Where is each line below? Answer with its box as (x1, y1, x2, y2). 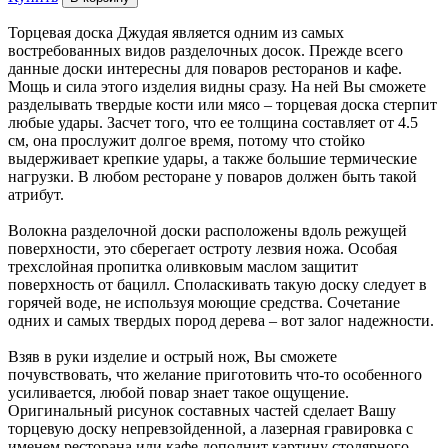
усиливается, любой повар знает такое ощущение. (8, 383, 349, 401)
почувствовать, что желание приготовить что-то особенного (8, 365, 422, 383)
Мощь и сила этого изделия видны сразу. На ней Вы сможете (8, 77, 426, 95)
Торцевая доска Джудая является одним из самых (8, 23, 344, 41)
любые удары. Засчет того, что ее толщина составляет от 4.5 (8, 113, 418, 131)
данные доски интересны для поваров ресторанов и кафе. (8, 59, 402, 77)
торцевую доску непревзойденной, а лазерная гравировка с (8, 419, 413, 437)
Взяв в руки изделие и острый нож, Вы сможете (8, 347, 337, 365)
